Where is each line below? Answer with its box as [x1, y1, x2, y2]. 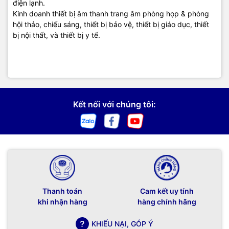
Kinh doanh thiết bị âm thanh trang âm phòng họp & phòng [13, 9, 209, 18]
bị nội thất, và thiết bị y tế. [13, 30, 100, 39]
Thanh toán [42, 186, 82, 195]
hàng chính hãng [137, 197, 196, 206]
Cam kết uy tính [140, 186, 194, 195]
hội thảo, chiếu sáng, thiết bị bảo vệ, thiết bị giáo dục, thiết [13, 19, 209, 29]
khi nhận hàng [37, 197, 87, 206]
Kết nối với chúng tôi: [73, 99, 156, 109]
